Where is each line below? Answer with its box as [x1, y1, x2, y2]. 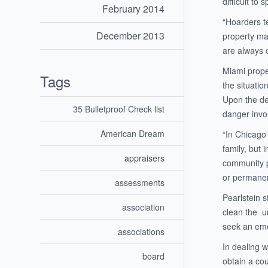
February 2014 [102, 2, 165, 16]
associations [118, 226, 165, 238]
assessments [115, 176, 165, 189]
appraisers [124, 152, 165, 165]
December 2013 [96, 29, 165, 43]
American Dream [100, 127, 165, 140]
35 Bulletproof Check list [73, 103, 165, 115]
